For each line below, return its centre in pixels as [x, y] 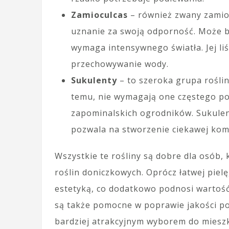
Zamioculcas [99, 15]
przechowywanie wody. [120, 64]
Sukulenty [94, 81]
